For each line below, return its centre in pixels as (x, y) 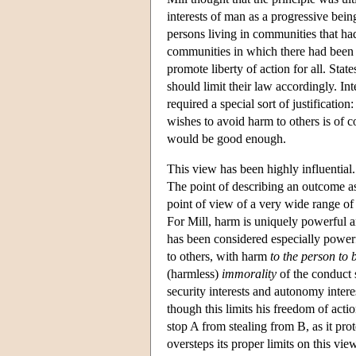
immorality (249, 273)
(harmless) (194, 273)
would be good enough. (226, 138)
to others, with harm (219, 256)
